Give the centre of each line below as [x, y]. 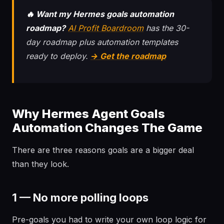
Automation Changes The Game [107, 128]
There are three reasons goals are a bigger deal [103, 150]
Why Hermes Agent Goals [88, 114]
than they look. [40, 164]
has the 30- [166, 28]
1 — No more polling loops [80, 197]
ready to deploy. [58, 56]
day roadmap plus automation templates [102, 42]
